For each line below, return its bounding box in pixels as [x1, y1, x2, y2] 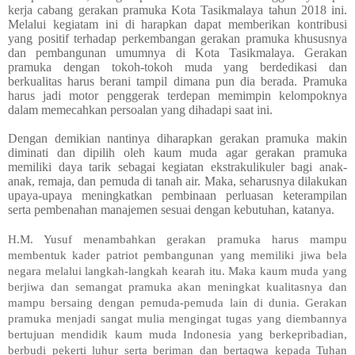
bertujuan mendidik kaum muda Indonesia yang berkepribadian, [8, 328, 347, 342]
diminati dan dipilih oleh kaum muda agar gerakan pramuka [8, 146, 347, 160]
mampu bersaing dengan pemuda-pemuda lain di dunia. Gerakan [8, 296, 347, 310]
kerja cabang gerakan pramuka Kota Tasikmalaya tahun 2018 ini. [8, 3, 347, 17]
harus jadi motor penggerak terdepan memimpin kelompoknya [8, 89, 347, 103]
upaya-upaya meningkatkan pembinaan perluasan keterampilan [8, 189, 347, 203]
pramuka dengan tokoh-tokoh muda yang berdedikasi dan [8, 60, 347, 74]
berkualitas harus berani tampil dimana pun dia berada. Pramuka [8, 74, 347, 89]
